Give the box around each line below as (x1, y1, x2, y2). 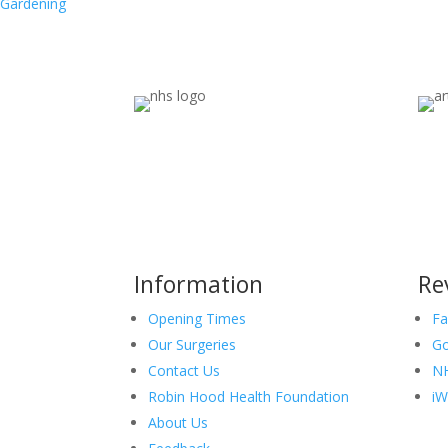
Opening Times (148, 309, 247, 329)
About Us (148, 413, 209, 433)
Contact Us (148, 361, 221, 381)
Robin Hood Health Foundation (148, 387, 350, 407)
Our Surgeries (148, 335, 237, 355)
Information (134, 268, 264, 301)
